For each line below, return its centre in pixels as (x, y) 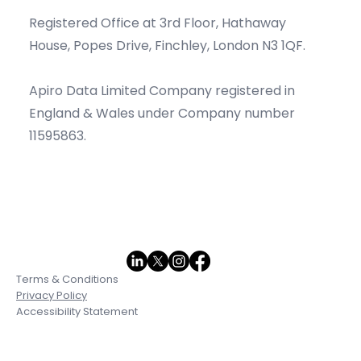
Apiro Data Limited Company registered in (162, 141)
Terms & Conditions (68, 330)
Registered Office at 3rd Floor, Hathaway (158, 73)
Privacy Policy (52, 346)
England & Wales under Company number (162, 164)
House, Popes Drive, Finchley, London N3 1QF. (169, 96)
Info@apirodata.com (95, 28)
